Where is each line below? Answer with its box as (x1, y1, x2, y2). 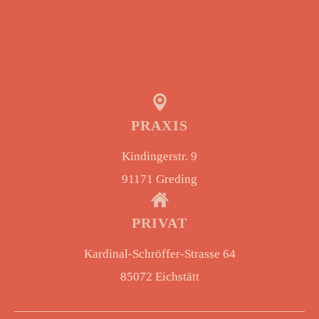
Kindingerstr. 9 (122, 150, 197, 164)
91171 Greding (122, 172, 197, 187)
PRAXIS (130, 117, 189, 134)
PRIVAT (131, 215, 188, 231)
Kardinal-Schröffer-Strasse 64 (83, 247, 236, 261)
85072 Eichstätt (120, 270, 199, 284)
